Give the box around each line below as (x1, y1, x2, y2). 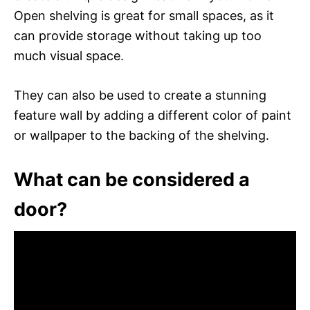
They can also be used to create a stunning (14, 87, 266, 102)
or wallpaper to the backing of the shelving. (14, 127, 269, 143)
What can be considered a (14, 167, 250, 191)
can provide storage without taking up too (14, 28, 262, 43)
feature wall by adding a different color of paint (14, 107, 291, 122)
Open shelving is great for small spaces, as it (14, 8, 274, 23)
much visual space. (14, 48, 124, 63)
